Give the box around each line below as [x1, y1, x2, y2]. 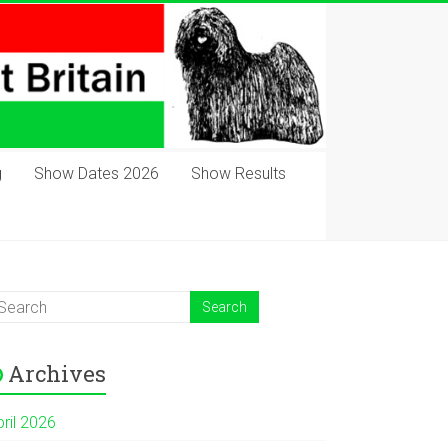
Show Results [191, 164, 286, 184]
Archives [8, 359, 107, 389]
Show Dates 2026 [34, 164, 159, 184]
